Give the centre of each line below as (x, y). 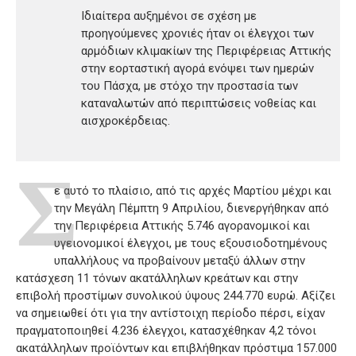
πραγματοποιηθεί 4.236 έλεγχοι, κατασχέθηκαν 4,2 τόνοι (166, 330)
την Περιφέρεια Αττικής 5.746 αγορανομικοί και (182, 225)
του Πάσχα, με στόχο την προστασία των (189, 85)
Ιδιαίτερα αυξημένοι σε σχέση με (168, 15)
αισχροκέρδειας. (125, 120)
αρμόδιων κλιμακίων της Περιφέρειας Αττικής (206, 50)
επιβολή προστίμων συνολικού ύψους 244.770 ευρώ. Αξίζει (176, 295)
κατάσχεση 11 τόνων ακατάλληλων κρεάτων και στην (157, 278)
